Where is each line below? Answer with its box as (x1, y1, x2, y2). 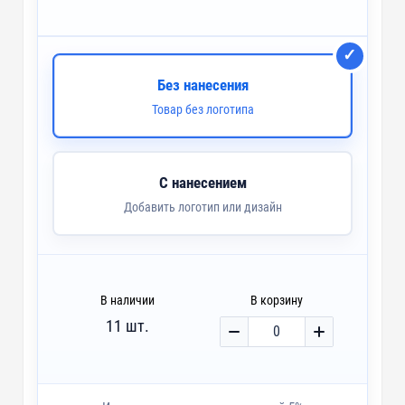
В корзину (250, 292, 304, 307)
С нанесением (158, 173, 247, 192)
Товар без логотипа (151, 101, 254, 117)
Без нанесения (156, 75, 249, 94)
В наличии (99, 292, 155, 307)
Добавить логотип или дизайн (123, 199, 282, 214)
